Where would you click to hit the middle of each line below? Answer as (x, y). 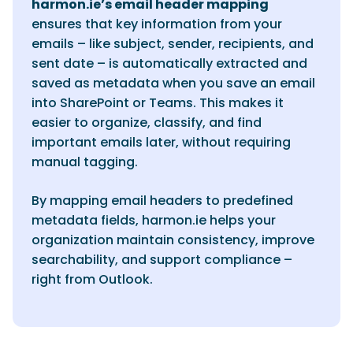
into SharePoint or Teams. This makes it (158, 103)
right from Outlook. (92, 279)
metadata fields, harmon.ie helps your (154, 220)
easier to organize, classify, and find (147, 123)
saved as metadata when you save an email (173, 83)
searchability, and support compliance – (162, 260)
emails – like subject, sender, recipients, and (173, 44)
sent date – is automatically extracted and (169, 63)
